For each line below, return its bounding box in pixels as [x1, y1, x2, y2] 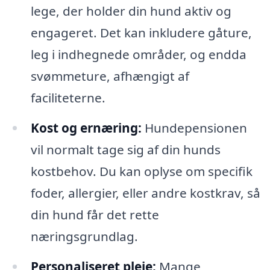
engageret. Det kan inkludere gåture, [30, 24, 252, 42]
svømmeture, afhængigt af [30, 67, 189, 85]
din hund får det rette [30, 206, 159, 224]
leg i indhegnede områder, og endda [30, 46, 246, 63]
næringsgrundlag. [30, 228, 138, 245]
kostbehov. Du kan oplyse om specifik [30, 163, 253, 180]
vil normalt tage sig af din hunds [30, 141, 221, 159]
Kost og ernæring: [30, 119, 142, 137]
